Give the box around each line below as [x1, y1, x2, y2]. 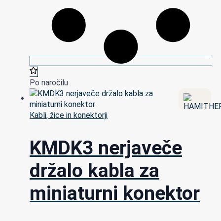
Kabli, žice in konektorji [30, 110, 108, 120]
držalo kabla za [30, 159, 159, 183]
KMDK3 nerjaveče [30, 137, 182, 160]
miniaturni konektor [30, 182, 200, 205]
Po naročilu [30, 77, 68, 87]
